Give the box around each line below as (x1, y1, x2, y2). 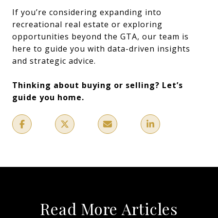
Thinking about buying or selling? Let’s (12, 79, 183, 91)
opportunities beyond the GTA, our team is (12, 31, 189, 42)
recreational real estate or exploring (12, 18, 163, 30)
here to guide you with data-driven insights (12, 43, 190, 54)
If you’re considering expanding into (12, 6, 162, 18)
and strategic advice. (12, 55, 96, 66)
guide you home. (12, 91, 84, 103)
